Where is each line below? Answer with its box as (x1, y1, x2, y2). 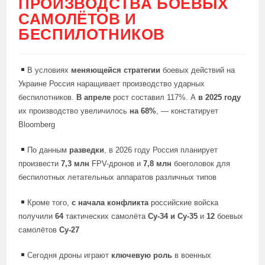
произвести (18, 159, 59, 168)
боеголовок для (172, 159, 231, 168)
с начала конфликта (72, 198, 149, 207)
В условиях (27, 66, 69, 75)
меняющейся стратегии (69, 66, 163, 75)
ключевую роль (111, 251, 173, 260)
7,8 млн (143, 159, 172, 168)
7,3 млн (59, 159, 90, 168)
